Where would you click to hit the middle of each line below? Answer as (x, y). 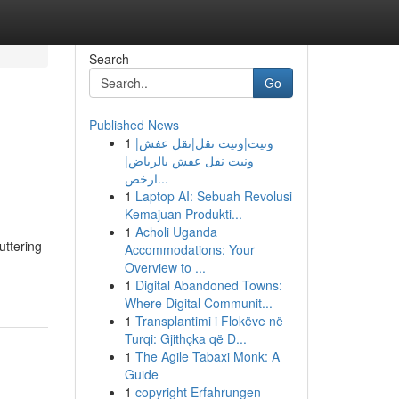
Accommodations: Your (189, 249)
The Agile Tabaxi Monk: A (207, 356)
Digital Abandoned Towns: (208, 285)
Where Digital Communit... (198, 303)
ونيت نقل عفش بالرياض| (189, 160)
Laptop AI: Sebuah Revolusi (213, 196)
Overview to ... (165, 267)
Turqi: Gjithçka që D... (185, 338)
